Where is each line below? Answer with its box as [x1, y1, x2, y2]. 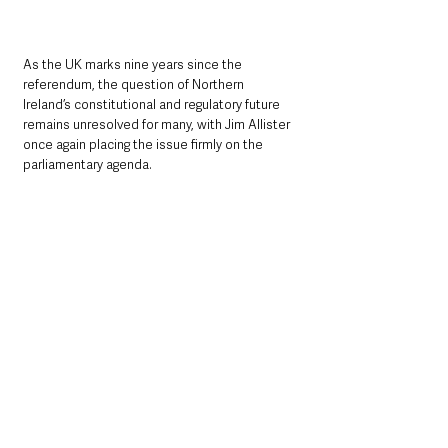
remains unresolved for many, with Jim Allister [23, 116, 293, 134]
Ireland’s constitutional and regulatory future [23, 96, 283, 114]
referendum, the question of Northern [23, 76, 247, 94]
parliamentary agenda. [23, 156, 152, 174]
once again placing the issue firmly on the [23, 136, 266, 154]
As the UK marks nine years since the [23, 56, 245, 74]
